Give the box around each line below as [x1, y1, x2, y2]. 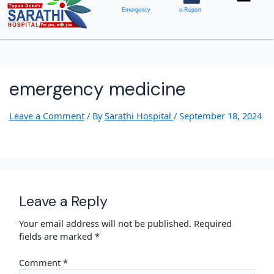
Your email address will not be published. [19, 217, 192, 229]
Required [194, 217, 232, 229]
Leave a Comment [9, 109, 84, 122]
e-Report [179, 6, 202, 13]
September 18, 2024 [179, 109, 262, 122]
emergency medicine [9, 77, 186, 102]
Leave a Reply [19, 191, 108, 210]
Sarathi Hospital [104, 109, 174, 122]
